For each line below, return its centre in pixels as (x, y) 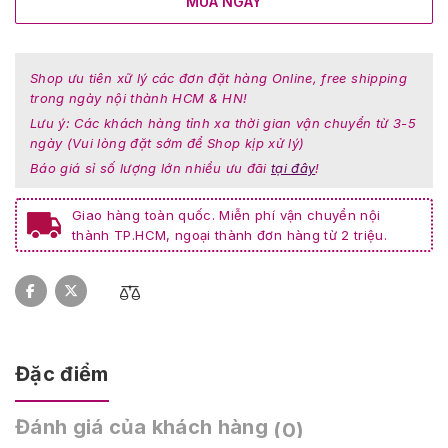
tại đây (293, 168)
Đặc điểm (62, 374)
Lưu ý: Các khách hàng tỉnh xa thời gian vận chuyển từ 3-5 (223, 123)
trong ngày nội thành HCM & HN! (139, 98)
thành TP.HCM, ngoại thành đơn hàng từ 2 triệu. (230, 235)
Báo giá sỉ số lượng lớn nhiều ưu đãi (150, 168)
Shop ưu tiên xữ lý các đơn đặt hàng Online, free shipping (218, 78)
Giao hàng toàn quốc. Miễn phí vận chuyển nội (226, 215)
